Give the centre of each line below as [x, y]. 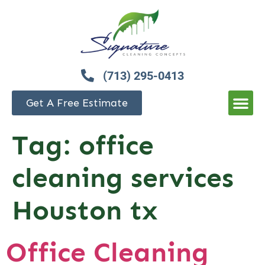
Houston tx [85, 211]
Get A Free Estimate [77, 103]
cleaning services [123, 178]
